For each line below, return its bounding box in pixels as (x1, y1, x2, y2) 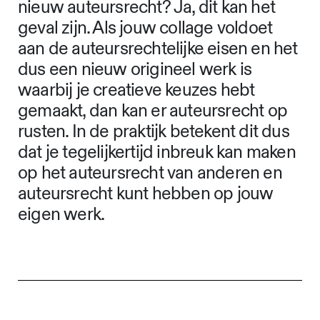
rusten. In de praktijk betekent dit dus (18, 121, 289, 144)
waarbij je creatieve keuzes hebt (18, 79, 255, 102)
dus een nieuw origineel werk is (18, 59, 252, 81)
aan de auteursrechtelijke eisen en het (18, 38, 298, 61)
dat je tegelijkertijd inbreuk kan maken (18, 141, 296, 164)
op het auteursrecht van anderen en (18, 162, 282, 185)
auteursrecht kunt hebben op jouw (18, 183, 274, 206)
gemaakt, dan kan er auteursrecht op (18, 100, 288, 123)
